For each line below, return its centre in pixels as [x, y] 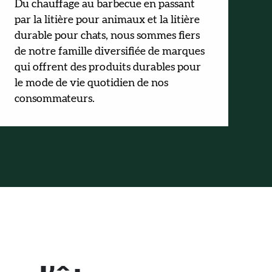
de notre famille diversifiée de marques [110, 52]
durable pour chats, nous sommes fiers [107, 36]
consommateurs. [55, 99]
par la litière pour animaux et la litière [107, 20]
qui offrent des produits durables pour [108, 67]
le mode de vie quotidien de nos [91, 83]
